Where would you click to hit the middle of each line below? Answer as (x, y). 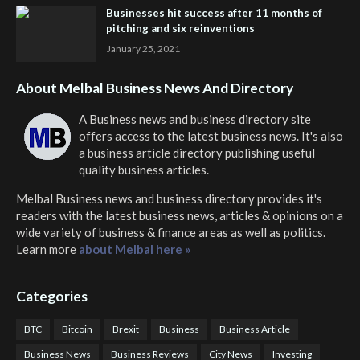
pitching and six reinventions (180, 28)
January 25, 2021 (143, 48)
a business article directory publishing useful (197, 152)
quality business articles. (144, 169)
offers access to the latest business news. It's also (211, 135)
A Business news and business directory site (195, 119)
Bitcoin (77, 329)
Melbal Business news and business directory (135, 198)
